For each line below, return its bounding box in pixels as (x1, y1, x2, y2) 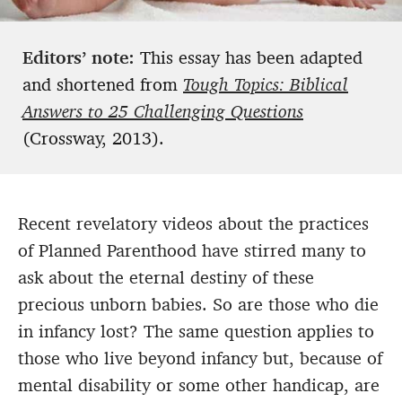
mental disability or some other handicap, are (18, 373, 380, 398)
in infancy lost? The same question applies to (18, 319, 374, 344)
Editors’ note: (22, 46, 140, 70)
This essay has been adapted (140, 46, 363, 70)
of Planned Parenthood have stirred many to (18, 239, 366, 263)
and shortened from (22, 73, 183, 97)
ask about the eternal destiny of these (18, 266, 314, 290)
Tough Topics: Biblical (183, 73, 348, 97)
